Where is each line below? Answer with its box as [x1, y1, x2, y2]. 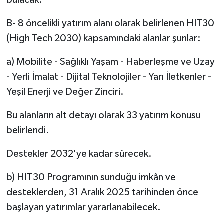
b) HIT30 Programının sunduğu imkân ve [6, 172, 176, 182]
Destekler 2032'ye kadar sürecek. [6, 148, 152, 159]
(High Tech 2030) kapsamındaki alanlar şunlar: [6, 33, 201, 43]
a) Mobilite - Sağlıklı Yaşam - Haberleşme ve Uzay [6, 56, 215, 67]
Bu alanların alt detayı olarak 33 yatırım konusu [6, 110, 201, 120]
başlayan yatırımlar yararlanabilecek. [6, 202, 161, 212]
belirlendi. [6, 125, 49, 135]
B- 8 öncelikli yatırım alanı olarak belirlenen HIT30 [6, 18, 214, 28]
